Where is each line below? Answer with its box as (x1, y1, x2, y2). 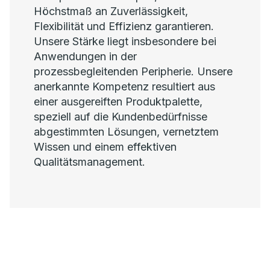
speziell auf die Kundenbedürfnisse (34, 110, 207, 123)
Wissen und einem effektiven (34, 140, 177, 153)
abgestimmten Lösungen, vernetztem (34, 125, 219, 138)
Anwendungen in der (34, 50, 137, 63)
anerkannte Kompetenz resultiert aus (34, 80, 215, 93)
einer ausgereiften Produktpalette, (34, 95, 202, 108)
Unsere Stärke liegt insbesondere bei (34, 35, 216, 48)
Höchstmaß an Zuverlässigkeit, (34, 5, 188, 17)
